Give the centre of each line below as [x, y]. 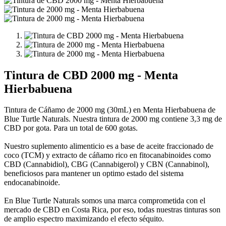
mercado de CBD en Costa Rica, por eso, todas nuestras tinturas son [112, 210]
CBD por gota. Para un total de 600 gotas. [71, 128]
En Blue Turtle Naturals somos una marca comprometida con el [105, 201]
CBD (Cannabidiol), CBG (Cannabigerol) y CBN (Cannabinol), [107, 164]
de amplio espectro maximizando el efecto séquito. [84, 219]
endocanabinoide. [32, 183]
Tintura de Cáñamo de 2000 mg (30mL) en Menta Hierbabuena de [110, 110]
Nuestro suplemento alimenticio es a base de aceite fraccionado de [109, 146]
